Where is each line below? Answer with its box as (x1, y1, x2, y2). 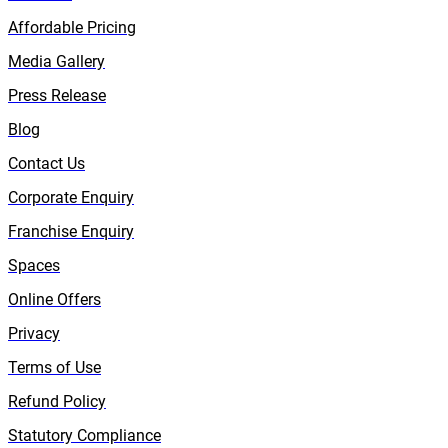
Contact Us (8, 153, 85, 173)
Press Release (8, 85, 106, 105)
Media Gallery (8, 51, 105, 71)
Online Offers (8, 289, 101, 309)
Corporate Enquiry (8, 187, 134, 207)
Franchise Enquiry (8, 221, 134, 241)
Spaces (8, 255, 60, 275)
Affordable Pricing (8, 17, 136, 37)
